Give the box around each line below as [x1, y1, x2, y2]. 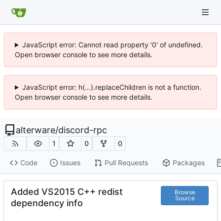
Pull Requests [104, 158, 148, 167]
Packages [172, 158, 205, 167]
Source [175, 194, 195, 202]
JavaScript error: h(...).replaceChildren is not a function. [22, 83, 201, 91]
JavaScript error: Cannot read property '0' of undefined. [22, 40, 203, 49]
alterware [16, 125, 55, 135]
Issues [60, 158, 80, 167]
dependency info [11, 197, 83, 208]
